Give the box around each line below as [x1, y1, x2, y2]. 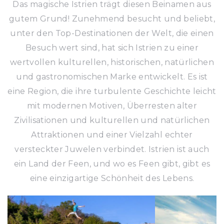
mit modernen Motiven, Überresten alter [26, 100, 197, 110]
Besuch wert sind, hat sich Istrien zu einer [25, 42, 199, 52]
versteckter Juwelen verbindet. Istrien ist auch [14, 144, 209, 154]
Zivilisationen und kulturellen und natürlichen [14, 115, 210, 125]
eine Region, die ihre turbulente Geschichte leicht [7, 86, 216, 96]
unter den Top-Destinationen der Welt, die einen [10, 28, 214, 38]
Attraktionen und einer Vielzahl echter [31, 129, 193, 139]
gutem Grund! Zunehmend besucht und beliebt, [8, 13, 215, 23]
